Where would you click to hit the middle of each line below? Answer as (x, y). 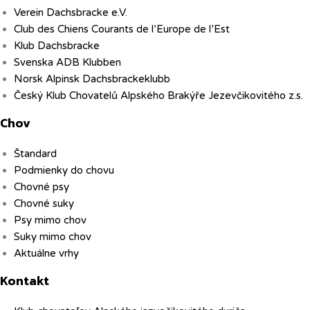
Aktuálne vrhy (46, 253)
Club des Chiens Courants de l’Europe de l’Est (122, 29)
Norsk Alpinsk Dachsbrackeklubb (92, 79)
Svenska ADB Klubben (67, 62)
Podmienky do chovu (64, 170)
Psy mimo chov (50, 220)
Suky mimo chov (53, 237)
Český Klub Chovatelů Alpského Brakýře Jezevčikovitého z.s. (158, 95)
